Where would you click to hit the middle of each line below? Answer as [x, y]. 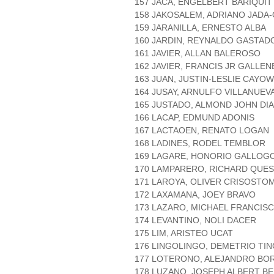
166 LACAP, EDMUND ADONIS [194, 118]
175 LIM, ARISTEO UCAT [184, 233]
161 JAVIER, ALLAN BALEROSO [198, 54]
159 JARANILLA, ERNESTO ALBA [200, 28]
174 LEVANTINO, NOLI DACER [195, 220]
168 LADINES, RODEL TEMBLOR [200, 143]
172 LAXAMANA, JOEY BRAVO [195, 195]
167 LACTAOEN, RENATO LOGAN [202, 131]
